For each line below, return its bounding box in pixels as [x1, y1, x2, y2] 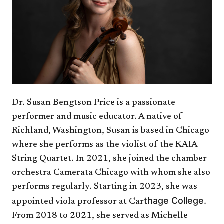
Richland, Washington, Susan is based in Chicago [12, 126, 209, 135]
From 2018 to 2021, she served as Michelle [12, 211, 188, 220]
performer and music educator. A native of [12, 112, 182, 121]
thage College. [144, 195, 209, 206]
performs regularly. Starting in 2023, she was [12, 182, 197, 191]
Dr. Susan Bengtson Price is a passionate [12, 98, 175, 107]
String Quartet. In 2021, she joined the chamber [12, 154, 207, 163]
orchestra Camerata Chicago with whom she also [12, 168, 210, 177]
